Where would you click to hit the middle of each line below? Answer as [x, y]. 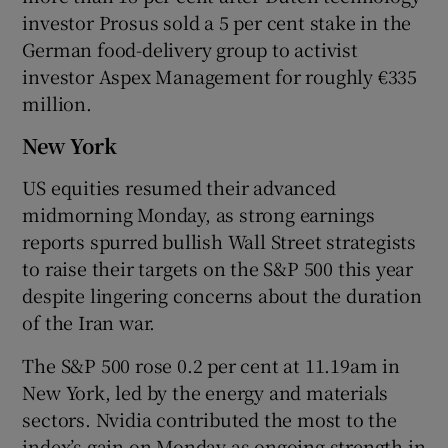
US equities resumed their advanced [179, 186]
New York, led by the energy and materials [205, 391]
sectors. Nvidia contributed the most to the [209, 418]
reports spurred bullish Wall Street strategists [219, 240]
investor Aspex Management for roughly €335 [220, 75]
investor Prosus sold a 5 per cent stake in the [217, 21]
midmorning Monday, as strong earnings [199, 213]
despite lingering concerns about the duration [222, 294]
